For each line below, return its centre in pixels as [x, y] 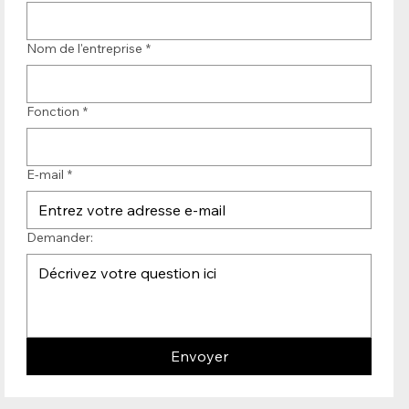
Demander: [60, 237]
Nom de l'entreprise [85, 48]
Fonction [53, 111]
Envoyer [199, 356]
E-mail [46, 174]
